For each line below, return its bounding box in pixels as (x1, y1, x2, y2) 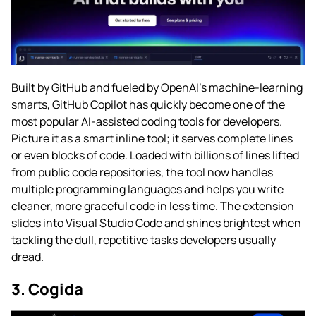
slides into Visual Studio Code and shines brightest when (11, 215, 301, 231)
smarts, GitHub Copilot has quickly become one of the (11, 97, 285, 113)
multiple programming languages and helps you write (11, 181, 284, 197)
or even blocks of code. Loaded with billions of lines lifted (11, 147, 299, 164)
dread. (11, 249, 44, 265)
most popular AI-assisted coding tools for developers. (11, 114, 284, 130)
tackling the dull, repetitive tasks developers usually (11, 232, 276, 248)
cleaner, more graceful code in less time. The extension (11, 198, 294, 214)
